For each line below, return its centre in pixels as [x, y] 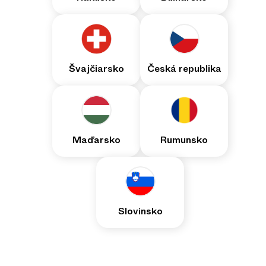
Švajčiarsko [96, 68]
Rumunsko [184, 140]
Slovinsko [140, 211]
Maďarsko [96, 140]
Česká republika [184, 68]
